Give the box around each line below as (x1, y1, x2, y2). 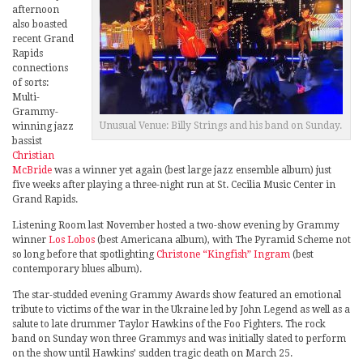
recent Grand (12, 33, 74, 45)
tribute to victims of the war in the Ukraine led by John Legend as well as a (12, 304, 350, 316)
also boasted (12, 19, 67, 31)
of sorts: (12, 77, 49, 89)
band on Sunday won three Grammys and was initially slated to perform (12, 333, 346, 345)
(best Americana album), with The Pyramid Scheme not (95, 234, 351, 246)
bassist (12, 135, 42, 147)
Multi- (12, 92, 40, 104)
